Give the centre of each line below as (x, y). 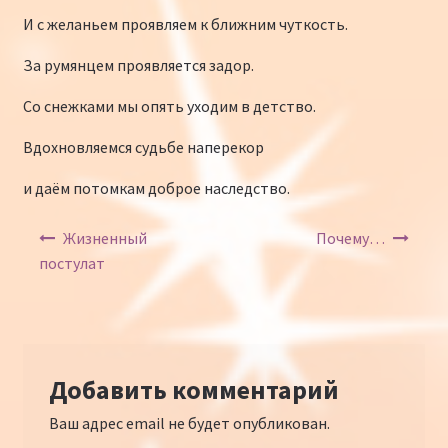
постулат (71, 263)
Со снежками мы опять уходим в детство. (169, 105)
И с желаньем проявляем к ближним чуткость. (185, 23)
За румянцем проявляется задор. (138, 64)
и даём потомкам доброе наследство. (156, 187)
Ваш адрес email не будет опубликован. (189, 423)
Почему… (350, 238)
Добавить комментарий (193, 390)
